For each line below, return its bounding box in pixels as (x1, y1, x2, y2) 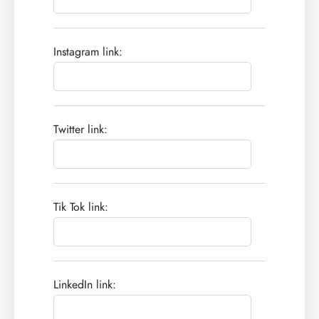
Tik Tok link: (53, 199, 108, 216)
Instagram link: (53, 44, 122, 61)
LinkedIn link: (53, 277, 116, 293)
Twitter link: (53, 122, 108, 138)
